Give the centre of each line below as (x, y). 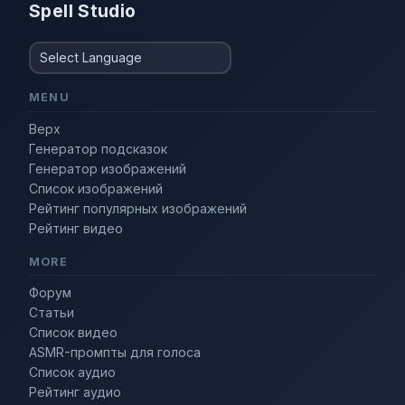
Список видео (73, 333)
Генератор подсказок (98, 148)
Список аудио (72, 372)
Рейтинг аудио (75, 392)
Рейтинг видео (76, 228)
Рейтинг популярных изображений (138, 208)
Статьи (52, 313)
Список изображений (96, 188)
